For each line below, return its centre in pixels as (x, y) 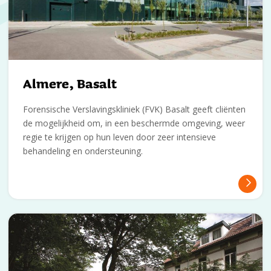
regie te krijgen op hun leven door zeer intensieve (119, 137)
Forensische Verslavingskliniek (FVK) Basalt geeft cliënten (134, 109)
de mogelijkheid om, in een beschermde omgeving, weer (134, 123)
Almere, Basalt (70, 84)
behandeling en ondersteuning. (83, 151)
